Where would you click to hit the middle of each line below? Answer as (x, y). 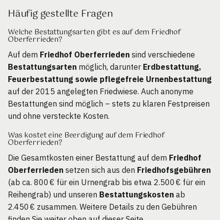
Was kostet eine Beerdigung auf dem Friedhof (86, 135)
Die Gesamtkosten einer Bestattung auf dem (88, 158)
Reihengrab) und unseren (54, 195)
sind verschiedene (162, 54)
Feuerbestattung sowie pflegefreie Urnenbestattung (110, 79)
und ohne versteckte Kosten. (59, 116)
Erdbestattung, (172, 67)
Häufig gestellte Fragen (60, 14)
